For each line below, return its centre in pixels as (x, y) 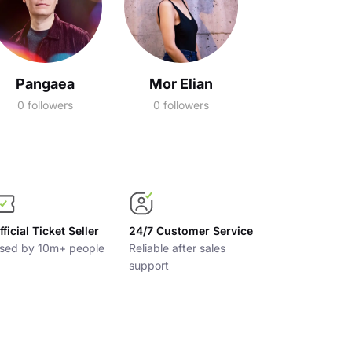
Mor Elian (181, 84)
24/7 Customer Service (191, 231)
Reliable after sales (177, 248)
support (148, 265)
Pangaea (45, 84)
